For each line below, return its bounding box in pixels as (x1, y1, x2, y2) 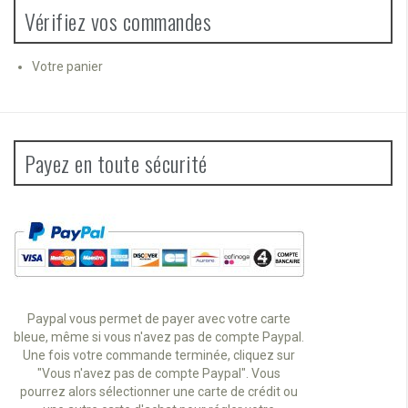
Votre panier (32, 58, 103, 74)
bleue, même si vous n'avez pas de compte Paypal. (14, 330, 304, 345)
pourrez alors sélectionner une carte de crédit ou (20, 384, 298, 400)
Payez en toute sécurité (25, 146, 208, 179)
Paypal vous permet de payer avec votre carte (27, 311, 291, 327)
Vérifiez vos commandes (25, 4, 211, 37)
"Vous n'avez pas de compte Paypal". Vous (37, 366, 280, 382)
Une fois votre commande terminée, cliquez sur (23, 348, 295, 363)
